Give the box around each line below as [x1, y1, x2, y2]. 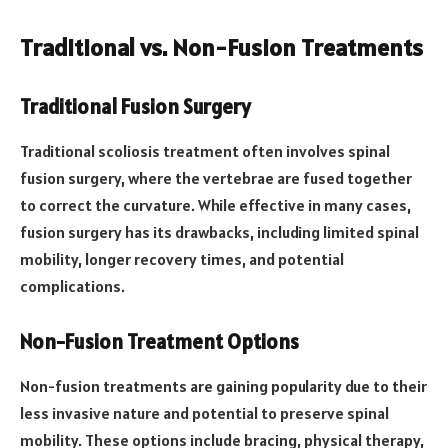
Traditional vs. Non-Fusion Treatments [20, 31, 423, 63]
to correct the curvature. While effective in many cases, [20, 194, 411, 215]
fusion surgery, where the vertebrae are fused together [20, 167, 412, 188]
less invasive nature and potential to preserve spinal [20, 402, 389, 423]
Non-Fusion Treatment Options [20, 329, 299, 356]
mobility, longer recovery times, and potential [20, 248, 344, 269]
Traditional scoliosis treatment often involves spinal [20, 140, 390, 161]
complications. [20, 275, 125, 296]
